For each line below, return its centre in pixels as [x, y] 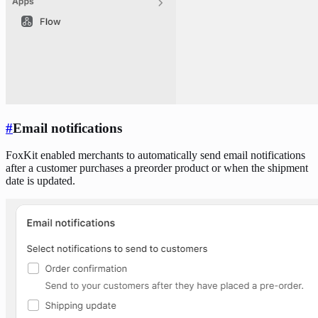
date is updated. [40, 181]
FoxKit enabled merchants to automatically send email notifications [155, 155]
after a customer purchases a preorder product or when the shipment [157, 168]
